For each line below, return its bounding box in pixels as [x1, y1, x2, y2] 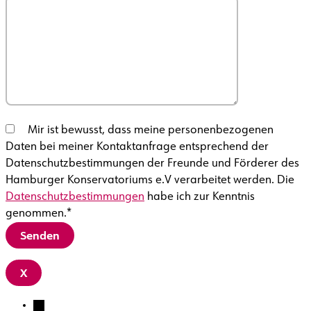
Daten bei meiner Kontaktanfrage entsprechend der [6, 142, 269, 153]
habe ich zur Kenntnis [144, 192, 255, 203]
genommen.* [6, 208, 72, 220]
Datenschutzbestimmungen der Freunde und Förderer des [6, 158, 299, 170]
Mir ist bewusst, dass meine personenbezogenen [28, 125, 274, 137]
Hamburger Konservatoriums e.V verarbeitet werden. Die [6, 175, 294, 187]
